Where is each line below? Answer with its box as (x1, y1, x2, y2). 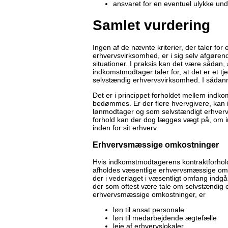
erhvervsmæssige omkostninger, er (93, 190, 206, 199)
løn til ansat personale (113, 206, 184, 214)
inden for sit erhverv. (93, 123, 158, 132)
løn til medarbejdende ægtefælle (113, 214, 217, 222)
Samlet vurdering (93, 17, 210, 33)
